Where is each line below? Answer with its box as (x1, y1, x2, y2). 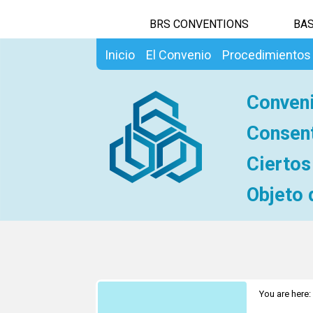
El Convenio (146, 48, 211, 62)
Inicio (105, 48, 135, 62)
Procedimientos (222, 48, 311, 62)
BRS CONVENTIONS (150, 17, 249, 31)
